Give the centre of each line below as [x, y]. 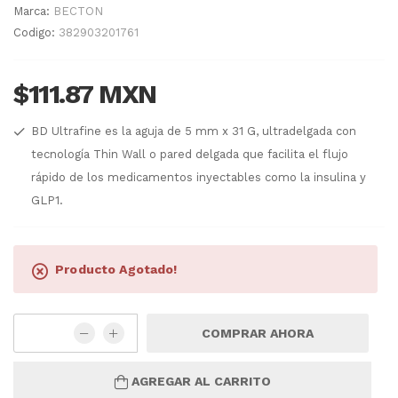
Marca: [33, 12]
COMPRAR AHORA [258, 334]
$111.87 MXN [85, 94]
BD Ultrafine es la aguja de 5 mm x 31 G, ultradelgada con [194, 131]
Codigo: [36, 33]
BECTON [78, 12]
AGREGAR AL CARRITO [201, 382]
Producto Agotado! [116, 270]
